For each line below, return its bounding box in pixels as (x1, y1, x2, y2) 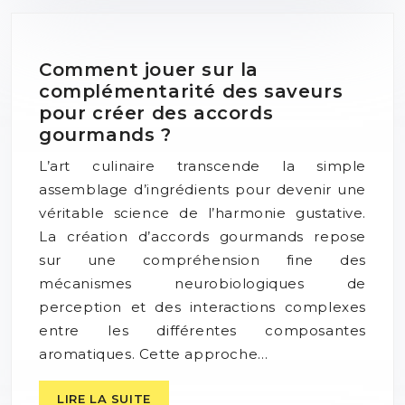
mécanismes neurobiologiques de (39, 275, 366, 293)
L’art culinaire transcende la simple (39, 157, 366, 175)
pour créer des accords (39, 102, 274, 125)
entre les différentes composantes (39, 322, 366, 340)
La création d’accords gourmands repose (39, 228, 366, 246)
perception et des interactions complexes (39, 298, 366, 316)
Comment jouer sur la (39, 59, 259, 81)
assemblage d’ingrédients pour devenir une (39, 181, 366, 199)
